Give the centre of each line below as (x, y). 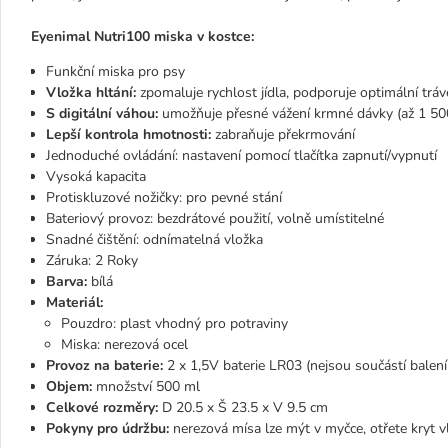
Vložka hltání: (93, 92)
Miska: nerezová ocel (124, 344)
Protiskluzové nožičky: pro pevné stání (164, 197)
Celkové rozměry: (104, 407)
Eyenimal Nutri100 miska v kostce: (142, 36)
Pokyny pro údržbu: (107, 428)
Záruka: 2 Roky (92, 260)
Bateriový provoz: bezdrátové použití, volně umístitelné (215, 218)
